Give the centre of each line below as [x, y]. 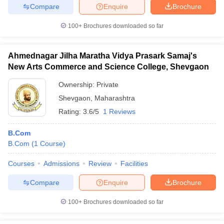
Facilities [134, 163]
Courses [21, 163]
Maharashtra [115, 98]
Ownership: [77, 84]
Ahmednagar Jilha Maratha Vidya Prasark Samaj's [102, 56]
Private [107, 84]
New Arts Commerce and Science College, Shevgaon [108, 67]
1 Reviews [119, 111]
